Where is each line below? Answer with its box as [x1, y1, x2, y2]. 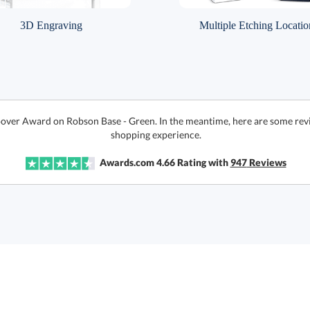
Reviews [246, 156, 286, 168]
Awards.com [99, 156, 154, 168]
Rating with [174, 156, 230, 168]
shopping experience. [110, 129, 201, 140]
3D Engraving [19, 19, 82, 31]
